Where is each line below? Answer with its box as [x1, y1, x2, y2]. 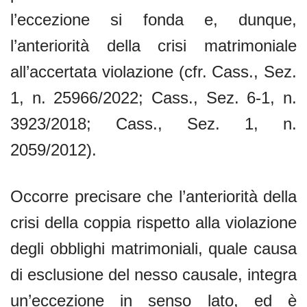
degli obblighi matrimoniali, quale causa [10, 238, 297, 258]
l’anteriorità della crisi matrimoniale [10, 36, 297, 55]
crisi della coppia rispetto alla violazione [10, 212, 297, 232]
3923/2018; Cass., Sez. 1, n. [10, 114, 297, 133]
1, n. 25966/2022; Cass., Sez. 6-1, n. [10, 88, 297, 107]
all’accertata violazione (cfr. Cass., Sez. [10, 62, 297, 81]
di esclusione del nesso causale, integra [10, 265, 297, 284]
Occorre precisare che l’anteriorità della [10, 186, 297, 206]
